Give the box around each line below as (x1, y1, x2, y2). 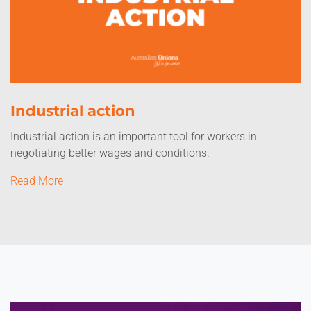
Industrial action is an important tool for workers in (10, 130, 257, 143)
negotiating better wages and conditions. (10, 146, 210, 160)
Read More (10, 174, 63, 187)
